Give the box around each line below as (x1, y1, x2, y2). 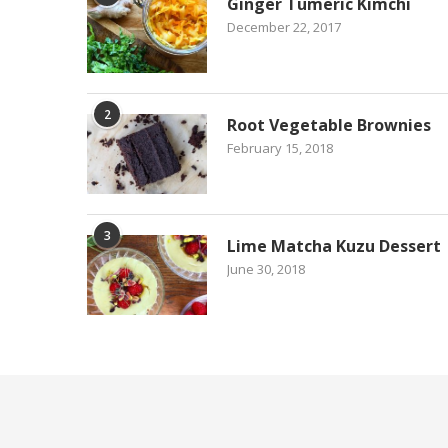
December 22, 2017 (227, 17, 341, 36)
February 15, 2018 (227, 138, 333, 157)
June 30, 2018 (227, 259, 305, 278)
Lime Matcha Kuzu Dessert (227, 234, 441, 257)
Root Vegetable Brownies (227, 113, 431, 136)
